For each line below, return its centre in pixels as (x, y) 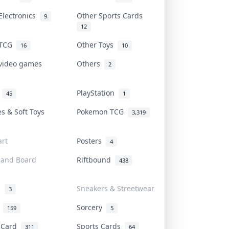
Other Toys (97, 44)
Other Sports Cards (112, 15)
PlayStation (98, 93)
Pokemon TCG (102, 111)
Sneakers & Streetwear (116, 188)
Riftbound (96, 159)
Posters (91, 141)
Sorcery (91, 207)
